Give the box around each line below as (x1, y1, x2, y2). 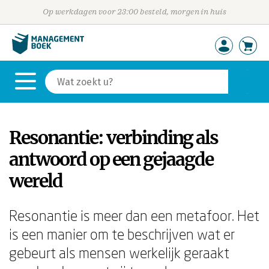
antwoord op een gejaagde (9, 148, 213, 171)
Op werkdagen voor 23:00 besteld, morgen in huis (42, 7, 227, 16)
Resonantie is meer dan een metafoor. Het (9, 207, 259, 224)
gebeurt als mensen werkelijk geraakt (9, 244, 229, 261)
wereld (9, 169, 62, 192)
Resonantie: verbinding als (9, 126, 218, 149)
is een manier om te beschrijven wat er (9, 225, 235, 243)
